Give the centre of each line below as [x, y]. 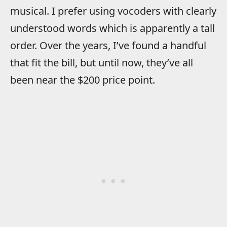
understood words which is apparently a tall [112, 28]
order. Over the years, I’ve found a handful [108, 46]
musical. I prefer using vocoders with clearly [113, 11]
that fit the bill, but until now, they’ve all [102, 63]
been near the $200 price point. [83, 80]
